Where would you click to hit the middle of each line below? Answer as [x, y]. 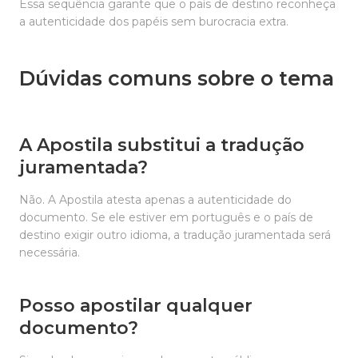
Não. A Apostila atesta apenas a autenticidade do [155, 200]
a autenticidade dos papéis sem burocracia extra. [154, 22]
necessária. [50, 253]
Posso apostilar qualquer [136, 306]
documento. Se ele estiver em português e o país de [166, 217]
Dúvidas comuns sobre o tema [177, 78]
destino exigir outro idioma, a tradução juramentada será [175, 235]
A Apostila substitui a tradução [162, 145]
